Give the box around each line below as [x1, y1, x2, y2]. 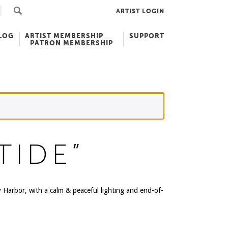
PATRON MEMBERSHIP [30, 39, 113, 47]
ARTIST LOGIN [116, 7, 164, 15]
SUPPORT [129, 32, 164, 40]
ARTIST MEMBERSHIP [25, 32, 103, 40]
